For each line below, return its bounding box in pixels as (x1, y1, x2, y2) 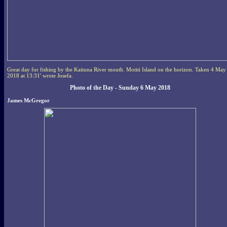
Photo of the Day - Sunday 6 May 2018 (69, 84, 170, 91)
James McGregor (7, 97, 50, 103)
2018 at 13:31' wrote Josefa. (7, 72, 73, 79)
